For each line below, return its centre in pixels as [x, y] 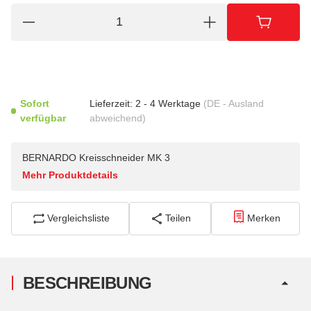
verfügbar [43, 118]
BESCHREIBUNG [87, 283]
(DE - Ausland [234, 103]
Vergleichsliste [79, 218]
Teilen [178, 218]
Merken [263, 218]
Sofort [35, 103]
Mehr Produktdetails [70, 175]
